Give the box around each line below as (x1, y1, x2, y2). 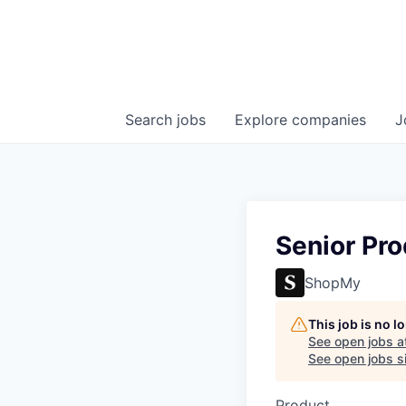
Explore (235, 111, 292, 129)
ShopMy (304, 274, 361, 292)
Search (125, 111, 177, 129)
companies (292, 111, 366, 129)
